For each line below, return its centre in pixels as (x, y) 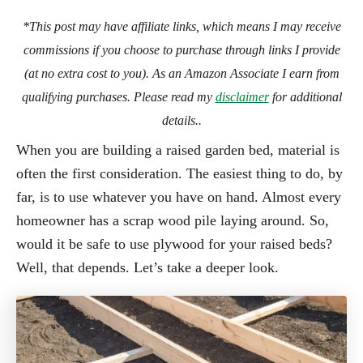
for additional (305, 96)
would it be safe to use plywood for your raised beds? (174, 243)
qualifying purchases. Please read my (118, 96)
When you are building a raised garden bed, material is (178, 149)
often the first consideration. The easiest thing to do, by (179, 173)
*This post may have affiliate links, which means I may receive (181, 26)
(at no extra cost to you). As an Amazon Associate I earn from (181, 73)
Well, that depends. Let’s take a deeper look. (147, 267)
